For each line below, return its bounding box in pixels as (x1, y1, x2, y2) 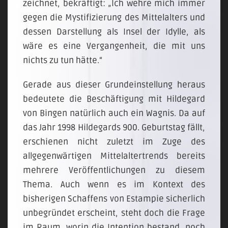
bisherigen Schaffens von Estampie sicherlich (23, 193, 205, 204)
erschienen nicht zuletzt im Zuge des (23, 136, 205, 147)
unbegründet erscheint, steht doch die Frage (23, 208, 205, 218)
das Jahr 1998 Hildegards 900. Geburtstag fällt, (23, 122, 205, 133)
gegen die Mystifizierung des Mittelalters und (23, 12, 205, 23)
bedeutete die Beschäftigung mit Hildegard (23, 94, 205, 104)
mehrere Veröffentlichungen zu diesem (23, 165, 205, 176)
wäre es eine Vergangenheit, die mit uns (23, 41, 205, 51)
